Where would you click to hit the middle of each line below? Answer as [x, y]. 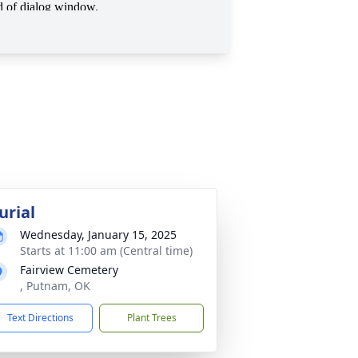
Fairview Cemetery [69, 270]
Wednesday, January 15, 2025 [98, 235]
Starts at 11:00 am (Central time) [106, 251]
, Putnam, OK [55, 286]
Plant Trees [151, 318]
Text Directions [40, 318]
